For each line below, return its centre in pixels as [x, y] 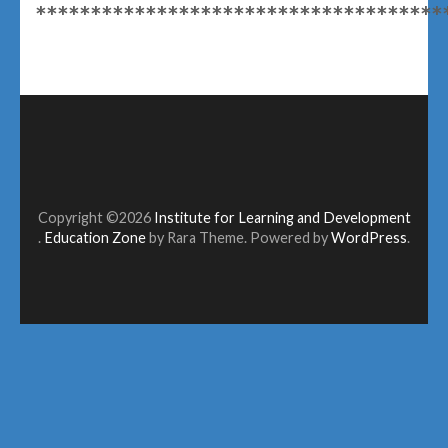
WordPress [369, 238]
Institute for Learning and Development [282, 218]
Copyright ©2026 [95, 218]
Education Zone [96, 238]
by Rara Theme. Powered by [240, 238]
